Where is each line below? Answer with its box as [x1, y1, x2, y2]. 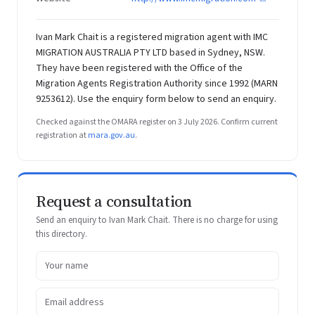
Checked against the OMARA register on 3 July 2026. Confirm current [36, 116, 278, 128]
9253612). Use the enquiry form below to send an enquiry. [36, 92, 276, 106]
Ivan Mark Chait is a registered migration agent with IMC [36, 30, 268, 44]
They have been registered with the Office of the [36, 61, 243, 75]
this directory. [36, 228, 87, 240]
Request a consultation [36, 191, 192, 212]
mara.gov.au [88, 129, 135, 141]
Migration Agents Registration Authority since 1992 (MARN [36, 77, 278, 91]
